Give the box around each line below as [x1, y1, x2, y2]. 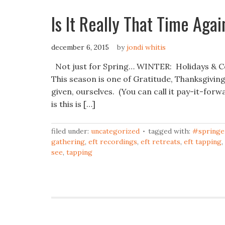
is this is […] [51, 99, 95, 109]
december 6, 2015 [51, 43, 109, 52]
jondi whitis [127, 43, 166, 52]
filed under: [51, 127, 91, 136]
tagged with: [148, 127, 192, 136]
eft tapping [184, 137, 221, 146]
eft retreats [141, 137, 180, 146]
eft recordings [88, 137, 137, 146]
